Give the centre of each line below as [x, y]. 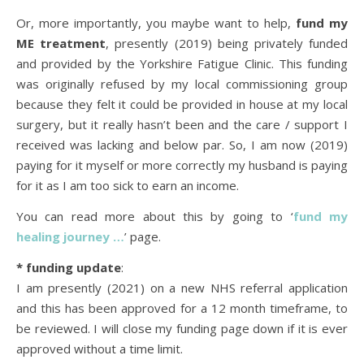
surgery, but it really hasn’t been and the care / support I [182, 124]
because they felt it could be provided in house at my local [182, 104]
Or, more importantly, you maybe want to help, [156, 23]
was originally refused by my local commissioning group [182, 84]
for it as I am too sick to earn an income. [128, 185]
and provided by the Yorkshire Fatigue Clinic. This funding [182, 63]
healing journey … [70, 236]
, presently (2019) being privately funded [227, 43]
